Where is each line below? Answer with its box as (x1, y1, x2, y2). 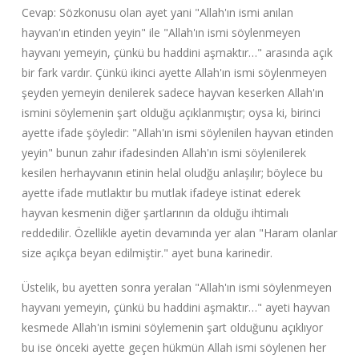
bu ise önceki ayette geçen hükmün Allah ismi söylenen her (21, 340, 326, 356)
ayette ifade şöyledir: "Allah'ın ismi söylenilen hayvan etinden (21, 124, 333, 140)
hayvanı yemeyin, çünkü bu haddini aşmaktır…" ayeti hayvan (21, 300, 330, 316)
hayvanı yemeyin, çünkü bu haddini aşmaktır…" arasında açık (21, 44, 333, 60)
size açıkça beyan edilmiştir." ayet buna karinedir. (21, 244, 272, 260)
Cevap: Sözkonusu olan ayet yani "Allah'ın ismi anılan (21, 4, 293, 20)
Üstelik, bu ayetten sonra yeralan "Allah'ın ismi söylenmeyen (21, 280, 332, 296)
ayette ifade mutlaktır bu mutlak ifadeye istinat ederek (21, 184, 301, 200)
